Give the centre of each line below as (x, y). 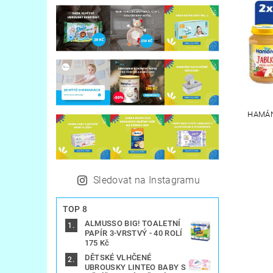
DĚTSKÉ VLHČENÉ (118, 258)
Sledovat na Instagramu (147, 180)
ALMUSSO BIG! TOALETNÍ (133, 224)
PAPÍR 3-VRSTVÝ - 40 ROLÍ (133, 233)
